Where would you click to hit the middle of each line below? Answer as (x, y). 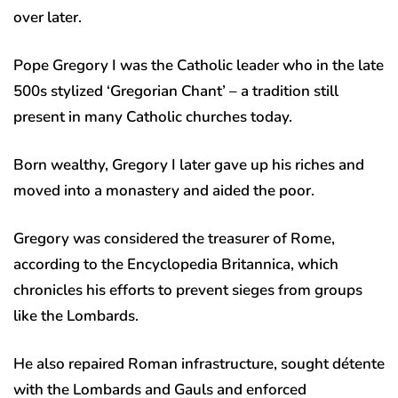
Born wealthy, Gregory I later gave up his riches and (189, 165)
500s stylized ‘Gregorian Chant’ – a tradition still (176, 92)
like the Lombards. (76, 316)
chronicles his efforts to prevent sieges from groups (188, 291)
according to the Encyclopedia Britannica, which (176, 265)
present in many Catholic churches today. (153, 117)
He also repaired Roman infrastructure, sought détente (199, 364)
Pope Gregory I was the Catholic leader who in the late (199, 66)
